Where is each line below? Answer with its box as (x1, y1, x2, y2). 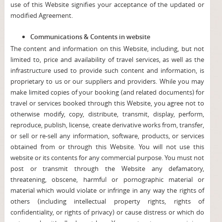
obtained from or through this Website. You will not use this (10, 142, 205, 151)
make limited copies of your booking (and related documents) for (10, 88, 205, 97)
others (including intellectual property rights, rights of (10, 197, 205, 206)
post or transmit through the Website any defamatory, (10, 164, 205, 173)
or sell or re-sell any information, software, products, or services (10, 131, 205, 140)
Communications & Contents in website (30, 32, 150, 41)
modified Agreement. (10, 11, 73, 20)
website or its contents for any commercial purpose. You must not (10, 153, 205, 162)
